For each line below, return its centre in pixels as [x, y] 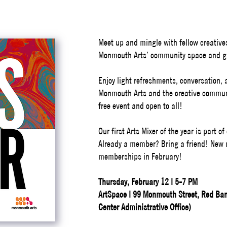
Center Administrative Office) [145, 207]
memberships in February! [140, 156]
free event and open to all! [140, 105]
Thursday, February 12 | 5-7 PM [148, 181]
